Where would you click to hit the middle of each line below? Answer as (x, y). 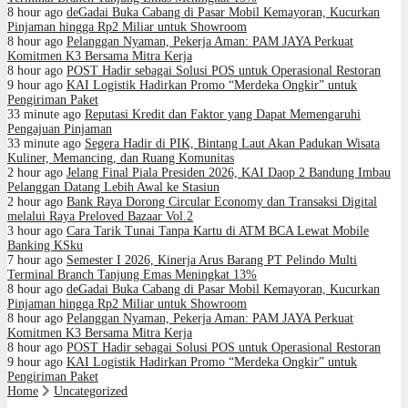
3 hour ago (35, 231)
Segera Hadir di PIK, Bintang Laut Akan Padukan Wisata (232, 143)
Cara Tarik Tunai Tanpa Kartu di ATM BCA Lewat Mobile (218, 231)
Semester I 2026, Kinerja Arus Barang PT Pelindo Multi (212, 260)
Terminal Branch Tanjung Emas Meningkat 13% (132, 275)
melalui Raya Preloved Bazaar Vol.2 (100, 216)
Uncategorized (91, 391)
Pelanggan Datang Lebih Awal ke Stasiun (113, 187)
